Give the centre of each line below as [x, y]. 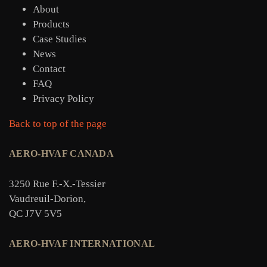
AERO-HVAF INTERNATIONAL [82, 244]
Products [51, 24]
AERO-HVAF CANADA [62, 154]
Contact [49, 69]
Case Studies [60, 39]
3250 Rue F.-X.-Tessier [57, 184]
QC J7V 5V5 [35, 213]
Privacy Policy [63, 98]
